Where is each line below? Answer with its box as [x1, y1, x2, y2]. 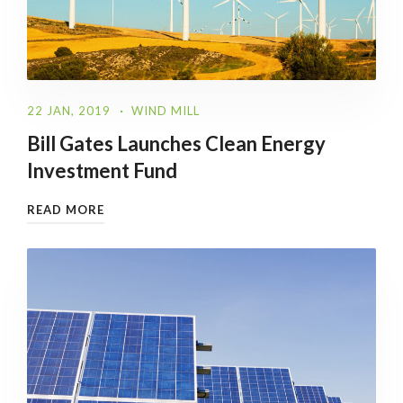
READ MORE [27, 202, 104, 218]
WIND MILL [131, 103, 200, 119]
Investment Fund [27, 158, 177, 184]
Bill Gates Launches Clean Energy [27, 131, 326, 157]
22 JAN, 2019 [27, 103, 111, 119]
